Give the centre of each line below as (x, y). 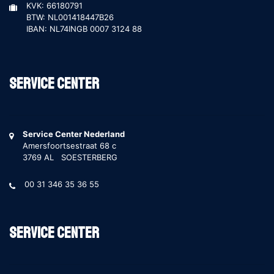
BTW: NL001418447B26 (70, 17)
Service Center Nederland (74, 134)
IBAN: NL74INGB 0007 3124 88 (84, 29)
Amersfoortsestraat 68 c (69, 146)
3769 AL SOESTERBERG (70, 157)
